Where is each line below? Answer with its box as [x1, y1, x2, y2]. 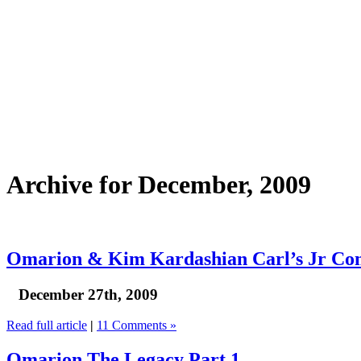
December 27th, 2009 [19, 285, 158, 303]
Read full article [6, 318, 87, 333]
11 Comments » [97, 318, 176, 333]
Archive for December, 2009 [6, 170, 311, 200]
